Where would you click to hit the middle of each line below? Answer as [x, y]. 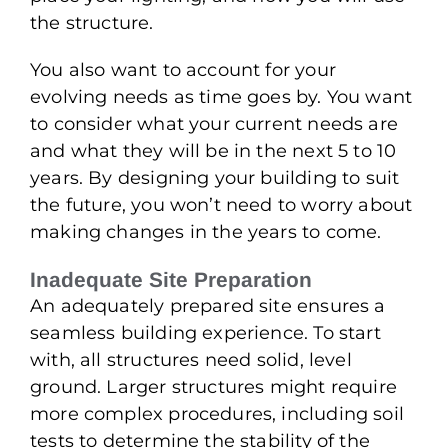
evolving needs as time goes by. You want [221, 96]
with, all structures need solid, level [191, 359]
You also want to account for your [183, 69]
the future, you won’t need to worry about [221, 204]
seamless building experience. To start [205, 332]
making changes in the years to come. [206, 231]
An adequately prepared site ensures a [208, 305]
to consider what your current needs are [214, 123]
